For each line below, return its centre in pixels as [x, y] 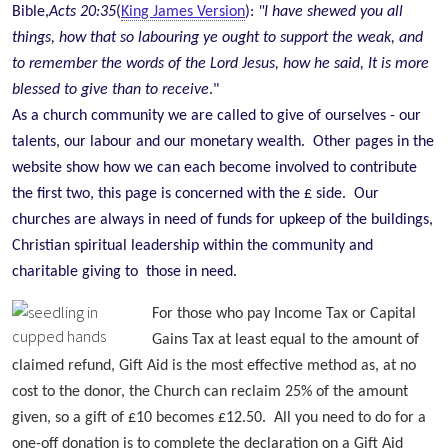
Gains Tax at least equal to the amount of [285, 340]
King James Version [183, 12]
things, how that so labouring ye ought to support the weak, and [217, 38]
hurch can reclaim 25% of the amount [285, 392]
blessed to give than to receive [110, 90]
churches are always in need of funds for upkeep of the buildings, [222, 220]
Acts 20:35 [82, 12]
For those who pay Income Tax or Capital [284, 314]
